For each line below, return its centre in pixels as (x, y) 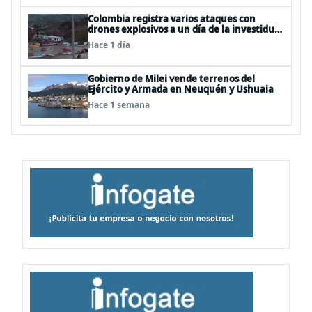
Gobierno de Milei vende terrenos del (171, 79)
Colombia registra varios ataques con (172, 19)
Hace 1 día (109, 45)
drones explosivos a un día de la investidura (186, 29)
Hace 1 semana (119, 105)
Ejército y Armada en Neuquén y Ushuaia (181, 89)
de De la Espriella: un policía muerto (169, 40)
